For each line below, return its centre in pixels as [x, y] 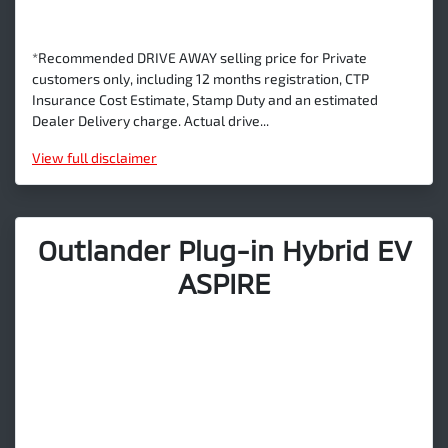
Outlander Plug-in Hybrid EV [224, 249]
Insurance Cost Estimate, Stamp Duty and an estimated [205, 99]
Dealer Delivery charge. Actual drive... [150, 120]
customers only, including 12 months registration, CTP [200, 78]
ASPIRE [224, 282]
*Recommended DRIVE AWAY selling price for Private [199, 57]
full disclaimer [112, 157]
